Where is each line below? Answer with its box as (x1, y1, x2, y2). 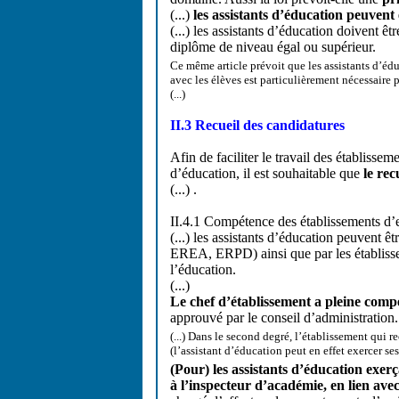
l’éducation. (170, 262, 236, 277)
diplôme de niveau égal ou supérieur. (170, 39, 376, 54)
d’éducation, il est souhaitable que (170, 166, 363, 181)
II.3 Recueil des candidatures (170, 118, 345, 133)
